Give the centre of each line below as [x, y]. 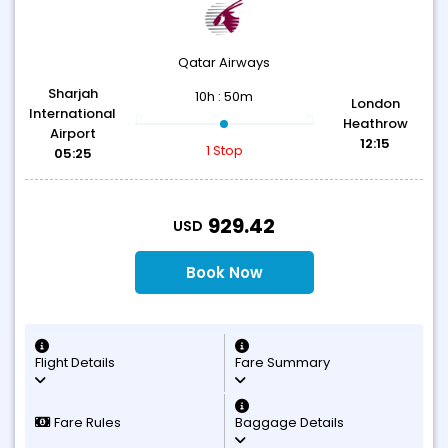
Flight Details [75, 362]
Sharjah [72, 93]
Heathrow [375, 123]
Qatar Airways [224, 62]
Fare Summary [282, 362]
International [73, 113]
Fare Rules [86, 422]
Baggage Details [289, 422]
